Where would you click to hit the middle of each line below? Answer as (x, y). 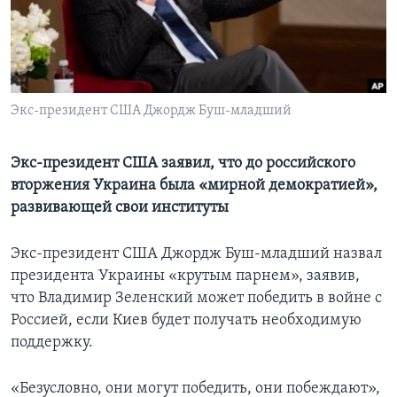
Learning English (68, 31)
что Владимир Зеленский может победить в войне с (196, 299)
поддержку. (52, 343)
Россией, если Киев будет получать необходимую (186, 321)
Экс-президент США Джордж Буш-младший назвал (196, 254)
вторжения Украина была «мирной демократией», (194, 186)
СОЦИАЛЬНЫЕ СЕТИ (68, 78)
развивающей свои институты (120, 208)
